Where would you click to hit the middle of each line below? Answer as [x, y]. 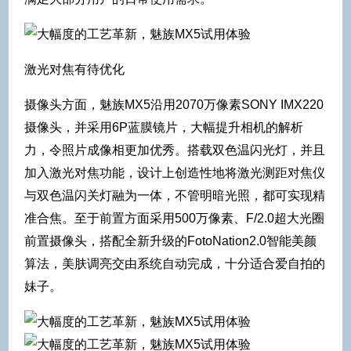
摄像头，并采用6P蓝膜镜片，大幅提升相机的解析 [164, 127]
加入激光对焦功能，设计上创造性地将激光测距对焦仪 [175, 172]
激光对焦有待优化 [74, 69]
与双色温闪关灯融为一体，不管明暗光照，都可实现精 [175, 195]
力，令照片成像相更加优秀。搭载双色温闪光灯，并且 [175, 150]
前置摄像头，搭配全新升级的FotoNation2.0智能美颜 [170, 241]
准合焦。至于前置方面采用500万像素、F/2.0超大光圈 [174, 218]
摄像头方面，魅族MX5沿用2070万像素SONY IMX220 [174, 104]
